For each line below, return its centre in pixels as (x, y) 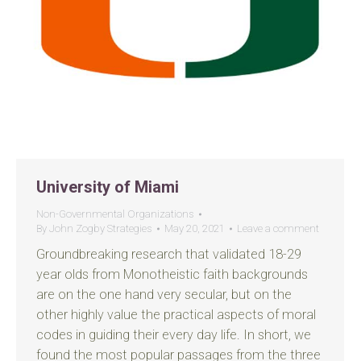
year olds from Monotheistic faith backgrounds (172, 274)
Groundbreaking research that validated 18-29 (169, 254)
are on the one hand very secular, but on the (164, 295)
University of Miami (108, 187)
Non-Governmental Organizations (115, 214)
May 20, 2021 (195, 228)
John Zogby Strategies (101, 228)
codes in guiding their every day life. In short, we (174, 335)
